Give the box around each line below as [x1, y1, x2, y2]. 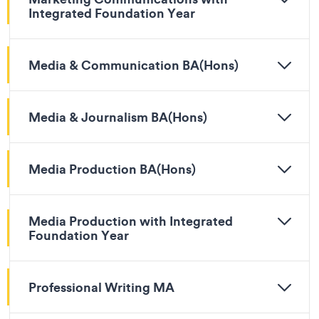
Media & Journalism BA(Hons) [28, 108, 207, 125]
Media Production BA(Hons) [28, 160, 196, 177]
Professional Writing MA [28, 278, 174, 296]
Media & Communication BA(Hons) [28, 56, 239, 73]
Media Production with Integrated [28, 212, 233, 229]
